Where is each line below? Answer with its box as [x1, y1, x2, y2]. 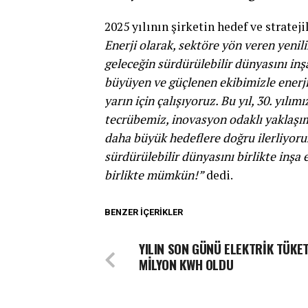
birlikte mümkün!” [104, 167, 203, 184]
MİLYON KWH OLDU [139, 254, 234, 275]
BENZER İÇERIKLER [104, 207, 183, 218]
